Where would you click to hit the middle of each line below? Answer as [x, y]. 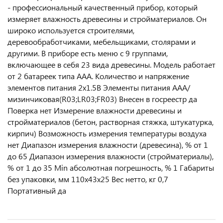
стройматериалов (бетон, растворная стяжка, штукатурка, [111, 121]
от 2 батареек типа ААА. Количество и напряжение [98, 76]
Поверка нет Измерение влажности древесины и [95, 110]
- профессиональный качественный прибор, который [103, 7]
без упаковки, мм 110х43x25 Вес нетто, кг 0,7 [88, 179]
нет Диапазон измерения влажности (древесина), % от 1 [108, 144]
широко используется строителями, [71, 30]
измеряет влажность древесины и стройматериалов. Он [107, 18]
